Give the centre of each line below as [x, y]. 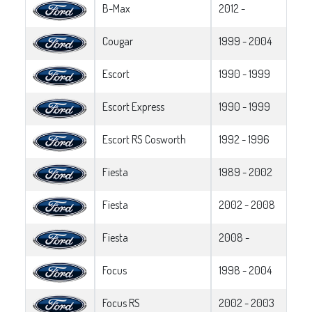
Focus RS [121, 303]
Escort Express [133, 106]
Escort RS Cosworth [144, 139]
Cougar [118, 41]
